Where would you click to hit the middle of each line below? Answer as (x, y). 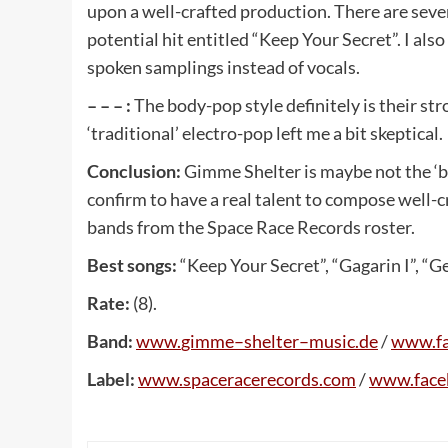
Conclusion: (135, 171)
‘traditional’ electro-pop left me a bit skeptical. (265, 133)
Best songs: (133, 265)
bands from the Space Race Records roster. (251, 227)
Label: (112, 379)
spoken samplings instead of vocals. (223, 67)
